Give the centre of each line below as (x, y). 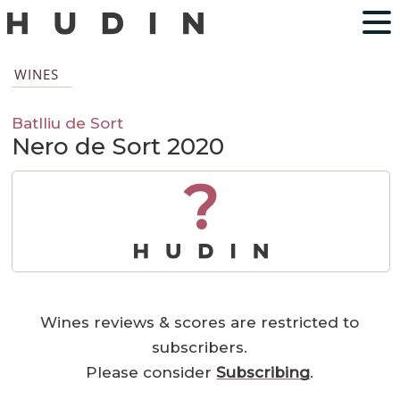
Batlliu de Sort (68, 123)
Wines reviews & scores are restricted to (200, 323)
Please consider (151, 373)
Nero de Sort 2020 (118, 147)
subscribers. (200, 348)
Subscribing (263, 373)
